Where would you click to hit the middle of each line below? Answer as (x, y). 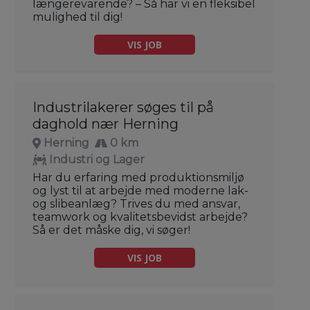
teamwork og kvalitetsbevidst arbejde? (140, 217)
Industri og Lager (97, 159)
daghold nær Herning (106, 124)
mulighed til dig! (77, 17)
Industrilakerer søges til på (123, 107)
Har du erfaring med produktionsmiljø (138, 177)
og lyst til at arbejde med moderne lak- (140, 190)
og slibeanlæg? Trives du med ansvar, (136, 203)
